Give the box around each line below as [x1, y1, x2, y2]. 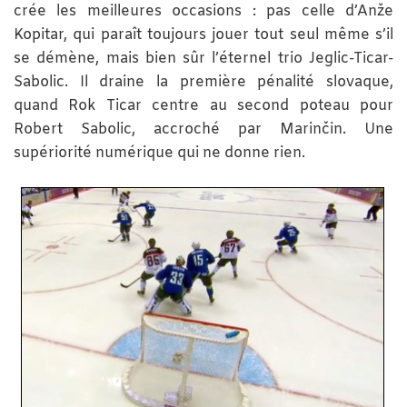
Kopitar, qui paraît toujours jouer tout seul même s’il [14, 25, 393, 45]
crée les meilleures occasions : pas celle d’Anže [14, 2, 393, 22]
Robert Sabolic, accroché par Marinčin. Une [14, 120, 393, 140]
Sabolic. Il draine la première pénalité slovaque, [14, 73, 393, 93]
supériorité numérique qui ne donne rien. [14, 144, 305, 164]
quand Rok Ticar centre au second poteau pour [14, 96, 393, 116]
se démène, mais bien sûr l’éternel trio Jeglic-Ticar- [14, 49, 393, 69]
